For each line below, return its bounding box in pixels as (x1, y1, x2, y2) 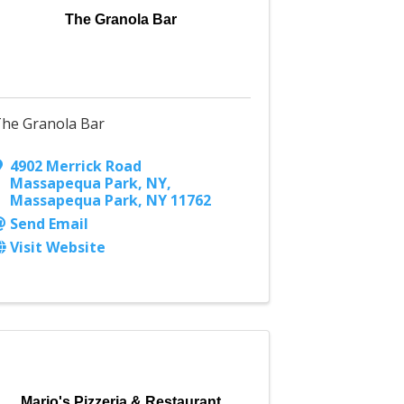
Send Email (10, 214, 89, 234)
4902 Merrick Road (10, 156, 142, 177)
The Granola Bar (65, 12, 178, 28)
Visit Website (10, 237, 106, 258)
